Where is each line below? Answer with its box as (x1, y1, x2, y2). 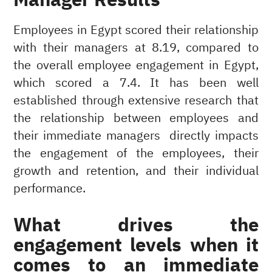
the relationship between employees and (13, 109, 259, 127)
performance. (13, 180, 89, 198)
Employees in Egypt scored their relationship (13, 21, 259, 39)
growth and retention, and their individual (13, 162, 259, 180)
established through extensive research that (13, 92, 259, 110)
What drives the (13, 211, 259, 240)
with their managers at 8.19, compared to (13, 39, 259, 57)
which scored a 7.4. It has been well (13, 74, 259, 92)
